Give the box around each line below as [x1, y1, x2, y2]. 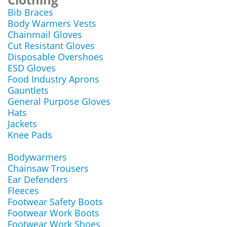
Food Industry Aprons [8, 73, 99, 85]
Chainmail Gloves [8, 28, 82, 41]
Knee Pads [8, 129, 52, 141]
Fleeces [8, 184, 39, 197]
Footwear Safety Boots [8, 196, 103, 208]
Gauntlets [8, 84, 49, 96]
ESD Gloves [8, 62, 56, 74]
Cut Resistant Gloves [8, 40, 95, 52]
